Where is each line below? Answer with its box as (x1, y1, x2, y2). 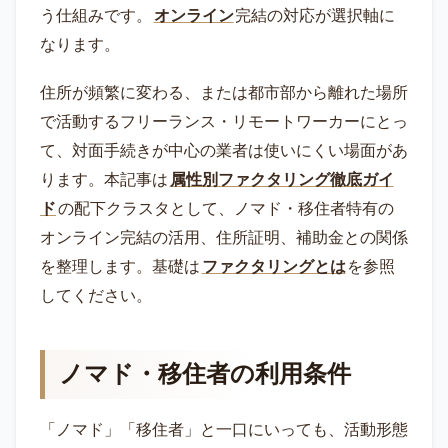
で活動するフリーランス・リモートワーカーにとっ (40, 113, 408, 131)
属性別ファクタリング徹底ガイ (169, 171, 394, 189)
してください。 (40, 287, 152, 305)
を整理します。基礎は (40, 258, 200, 276)
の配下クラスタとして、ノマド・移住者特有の (57, 200, 394, 218)
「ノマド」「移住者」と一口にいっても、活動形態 (40, 421, 408, 439)
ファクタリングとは (201, 258, 346, 276)
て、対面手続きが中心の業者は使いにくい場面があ (40, 142, 408, 160)
